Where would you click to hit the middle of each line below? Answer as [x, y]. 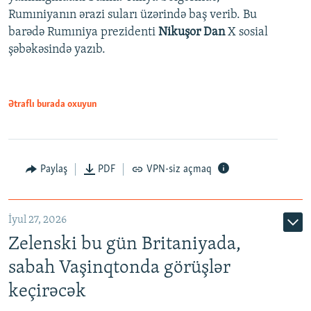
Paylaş [53, 169]
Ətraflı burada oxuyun [53, 104]
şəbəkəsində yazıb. [57, 49]
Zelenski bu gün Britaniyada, [125, 244]
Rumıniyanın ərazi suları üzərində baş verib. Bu [133, 15]
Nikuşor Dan [192, 32]
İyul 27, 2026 [37, 220]
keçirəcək [47, 292]
